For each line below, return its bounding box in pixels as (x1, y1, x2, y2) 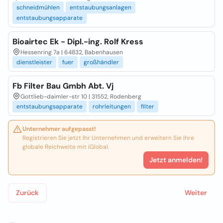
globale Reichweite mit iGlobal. (22, 143, 109, 151)
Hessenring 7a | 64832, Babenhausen (20, 48, 123, 56)
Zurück (16, 188, 39, 197)
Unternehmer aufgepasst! (22, 125, 96, 133)
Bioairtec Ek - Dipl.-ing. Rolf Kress (12, 36, 143, 47)
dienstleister (16, 58, 52, 66)
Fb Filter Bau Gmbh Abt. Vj (12, 81, 113, 91)
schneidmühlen (16, 3, 60, 11)
